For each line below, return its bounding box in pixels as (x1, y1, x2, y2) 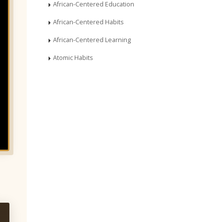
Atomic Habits (53, 54, 93, 62)
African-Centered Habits (53, 18, 124, 26)
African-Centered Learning (53, 36, 131, 44)
